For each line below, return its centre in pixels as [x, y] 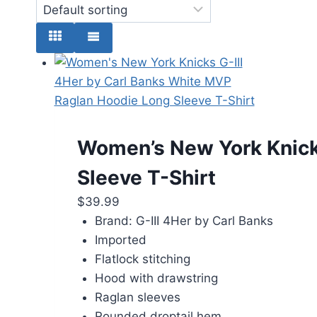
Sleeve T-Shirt [146, 177]
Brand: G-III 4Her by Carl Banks [184, 220]
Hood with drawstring [156, 278]
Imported [121, 240]
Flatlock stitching [143, 259]
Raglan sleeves [138, 297]
